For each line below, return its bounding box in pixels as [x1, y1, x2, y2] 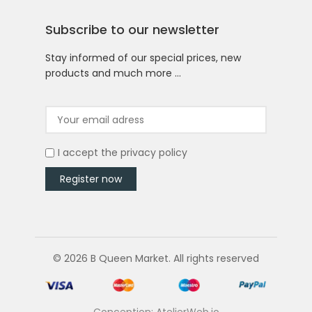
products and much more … [45, 66, 181, 81]
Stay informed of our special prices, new [45, 51, 241, 65]
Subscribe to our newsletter [45, 21, 219, 39]
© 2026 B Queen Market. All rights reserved [53, 251, 259, 266]
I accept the [58, 146, 120, 160]
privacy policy [120, 146, 187, 160]
